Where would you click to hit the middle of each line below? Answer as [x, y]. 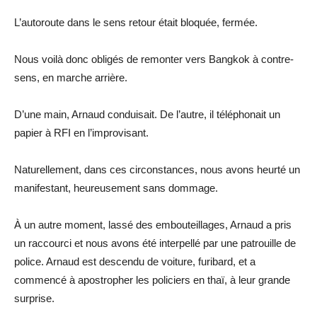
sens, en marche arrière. [71, 77]
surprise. [34, 298]
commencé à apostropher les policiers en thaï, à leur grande [152, 279]
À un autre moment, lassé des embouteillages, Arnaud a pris [153, 224]
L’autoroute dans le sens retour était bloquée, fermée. [136, 22]
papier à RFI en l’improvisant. [81, 132]
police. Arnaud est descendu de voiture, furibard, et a [135, 261]
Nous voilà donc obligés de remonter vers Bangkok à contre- [154, 59]
